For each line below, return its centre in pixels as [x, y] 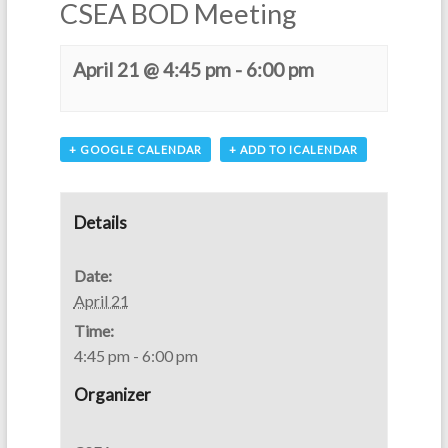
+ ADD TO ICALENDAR [293, 149]
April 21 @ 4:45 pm [151, 69]
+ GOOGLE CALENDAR [135, 149]
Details [100, 223]
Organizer [112, 395]
